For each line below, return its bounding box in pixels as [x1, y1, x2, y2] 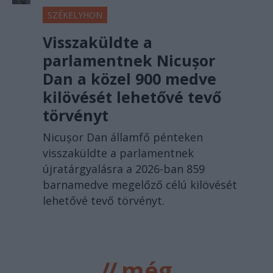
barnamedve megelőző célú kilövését [43, 177, 237, 193]
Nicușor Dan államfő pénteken [43, 130, 203, 145]
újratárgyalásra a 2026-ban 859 [43, 161, 205, 177]
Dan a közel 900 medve [43, 68, 216, 90]
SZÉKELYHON [48, 9, 102, 21]
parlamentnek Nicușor [43, 50, 215, 71]
